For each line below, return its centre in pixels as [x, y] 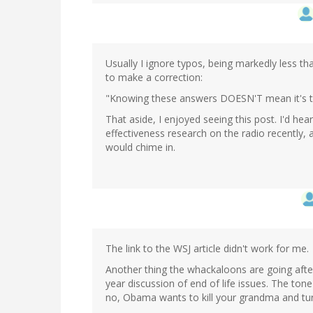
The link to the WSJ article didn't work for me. [207, 249]
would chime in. [140, 147]
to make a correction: [154, 78]
